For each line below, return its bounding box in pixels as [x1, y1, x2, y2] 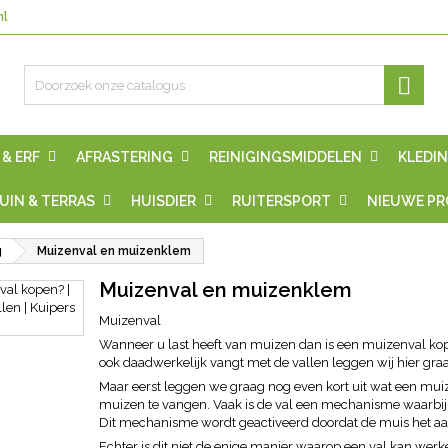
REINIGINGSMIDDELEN [209, 149, 362, 165]
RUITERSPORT [232, 193, 331, 209]
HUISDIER [131, 193, 196, 209]
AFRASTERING [76, 149, 173, 165]
